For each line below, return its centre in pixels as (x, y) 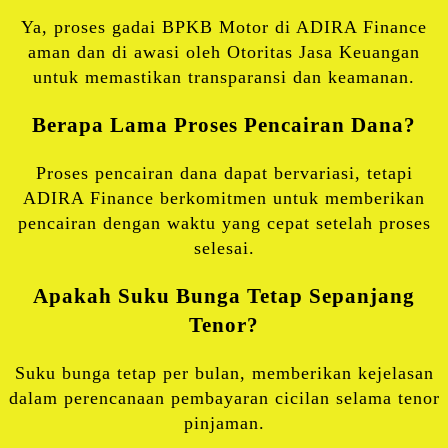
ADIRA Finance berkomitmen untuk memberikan (224, 198)
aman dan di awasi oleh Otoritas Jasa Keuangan (224, 52)
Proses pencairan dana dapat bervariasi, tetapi (224, 173)
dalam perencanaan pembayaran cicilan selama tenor (224, 398)
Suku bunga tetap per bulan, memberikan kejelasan (224, 373)
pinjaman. (224, 423)
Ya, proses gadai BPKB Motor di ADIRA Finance (224, 27)
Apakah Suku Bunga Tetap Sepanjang (224, 296)
